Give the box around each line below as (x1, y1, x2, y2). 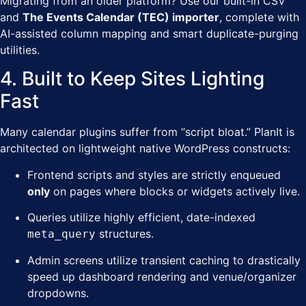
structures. (96, 227, 154, 241)
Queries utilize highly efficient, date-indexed (27, 210, 255, 225)
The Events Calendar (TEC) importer (23, 10, 219, 24)
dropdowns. (27, 286, 89, 301)
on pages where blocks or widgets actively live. (50, 184, 300, 198)
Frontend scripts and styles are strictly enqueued (27, 167, 281, 182)
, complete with (219, 10, 299, 24)
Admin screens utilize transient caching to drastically (27, 253, 301, 268)
